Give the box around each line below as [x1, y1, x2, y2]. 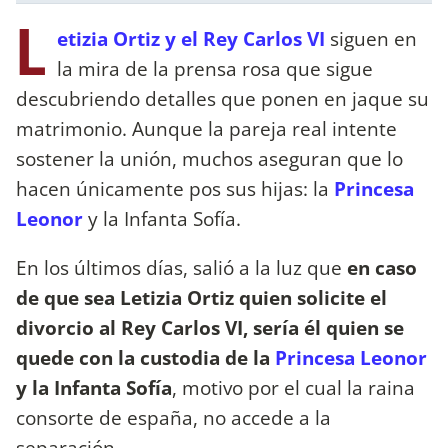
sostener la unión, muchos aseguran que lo [16, 144, 403, 172]
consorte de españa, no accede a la [16, 403, 331, 431]
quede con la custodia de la [16, 343, 275, 371]
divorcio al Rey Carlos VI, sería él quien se [16, 313, 404, 341]
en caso [347, 253, 417, 281]
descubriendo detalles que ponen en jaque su [16, 84, 429, 112]
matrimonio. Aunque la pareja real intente [16, 114, 397, 142]
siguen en [325, 24, 417, 52]
